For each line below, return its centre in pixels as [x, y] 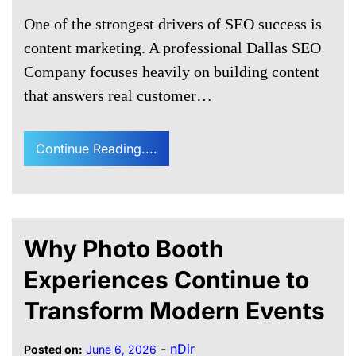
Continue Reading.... [97, 148]
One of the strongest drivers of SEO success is [173, 23]
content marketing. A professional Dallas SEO [172, 47]
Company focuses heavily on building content [172, 71]
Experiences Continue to [166, 279]
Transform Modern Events [174, 310]
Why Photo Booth [124, 248]
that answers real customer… [118, 95]
